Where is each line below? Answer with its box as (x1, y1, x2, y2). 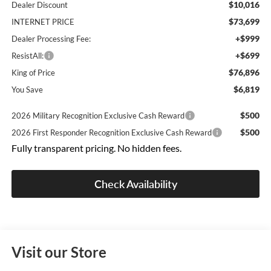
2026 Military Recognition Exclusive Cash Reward (11, 111, 184, 121)
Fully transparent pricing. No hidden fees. (11, 143, 181, 154)
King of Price (11, 68, 55, 78)
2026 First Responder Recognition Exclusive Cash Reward (11, 128, 212, 138)
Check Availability (94, 177, 177, 191)
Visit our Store (11, 243, 106, 261)
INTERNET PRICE (11, 17, 74, 27)
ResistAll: (11, 51, 44, 61)
